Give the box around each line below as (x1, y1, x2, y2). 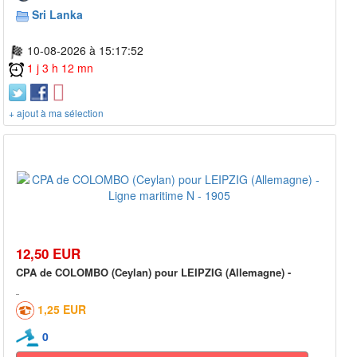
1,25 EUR (37, 300, 86, 317)
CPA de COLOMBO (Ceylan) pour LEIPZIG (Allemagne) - (16, 264, 291, 280)
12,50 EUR (16, 243, 80, 263)
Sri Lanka (32, 6, 83, 22)
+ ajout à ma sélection (9, 105, 104, 120)
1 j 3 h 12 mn (27, 59, 93, 76)
